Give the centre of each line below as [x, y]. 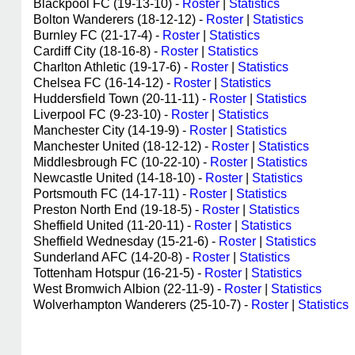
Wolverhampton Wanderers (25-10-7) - [142, 305]
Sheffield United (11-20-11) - [114, 225]
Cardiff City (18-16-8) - [97, 51]
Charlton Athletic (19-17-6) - [112, 67]
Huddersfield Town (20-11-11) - [121, 99]
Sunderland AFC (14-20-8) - [113, 257]
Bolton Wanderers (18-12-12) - [120, 19]
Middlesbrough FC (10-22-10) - [122, 162]
